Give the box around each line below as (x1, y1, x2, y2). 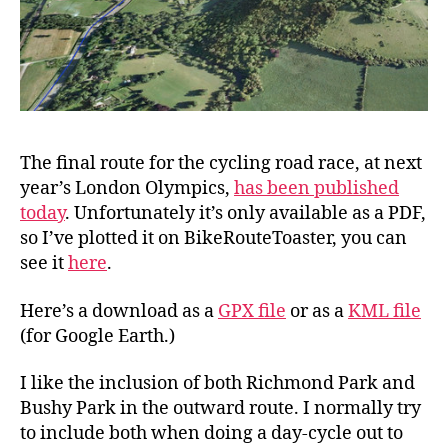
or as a (286, 299, 348, 323)
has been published (234, 177, 399, 201)
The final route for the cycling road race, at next (20, 152, 422, 176)
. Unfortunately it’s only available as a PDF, (65, 202, 426, 226)
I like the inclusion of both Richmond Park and (20, 372, 415, 396)
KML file (348, 299, 421, 323)
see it (20, 252, 68, 276)
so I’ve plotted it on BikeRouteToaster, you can (20, 227, 407, 251)
